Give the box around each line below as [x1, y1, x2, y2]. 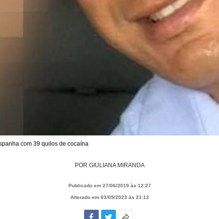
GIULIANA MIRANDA [88, 161, 145, 169]
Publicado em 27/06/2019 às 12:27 [68, 182, 151, 188]
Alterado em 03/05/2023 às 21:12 [70, 194, 149, 200]
